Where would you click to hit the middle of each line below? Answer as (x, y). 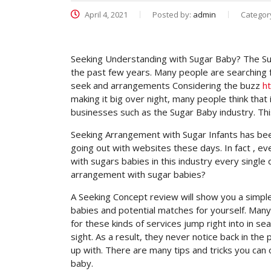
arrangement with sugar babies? (138, 174)
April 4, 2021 (105, 15)
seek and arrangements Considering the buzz (167, 85)
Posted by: (173, 15)
